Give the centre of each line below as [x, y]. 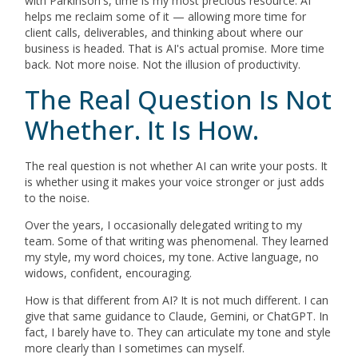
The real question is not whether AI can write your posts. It [177, 165]
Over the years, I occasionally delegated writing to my [164, 225]
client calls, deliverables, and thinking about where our [164, 33]
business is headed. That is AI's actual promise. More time [175, 49]
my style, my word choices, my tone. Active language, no [172, 257]
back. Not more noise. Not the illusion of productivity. [163, 65]
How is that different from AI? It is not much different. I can [177, 300]
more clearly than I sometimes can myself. [135, 348]
